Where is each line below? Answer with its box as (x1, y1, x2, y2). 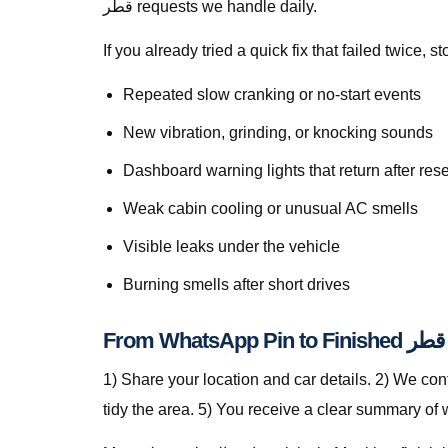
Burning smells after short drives (123, 276, 350, 293)
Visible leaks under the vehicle (123, 238, 340, 255)
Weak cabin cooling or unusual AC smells (123, 200, 418, 217)
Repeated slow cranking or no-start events (123, 86, 421, 103)
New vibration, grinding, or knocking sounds (123, 124, 433, 141)
